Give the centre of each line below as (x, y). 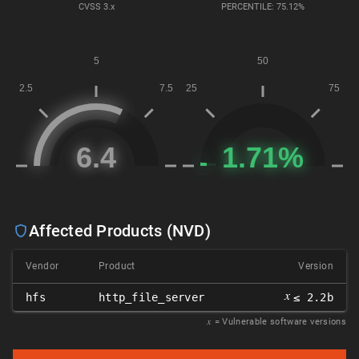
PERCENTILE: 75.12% (263, 7)
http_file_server (152, 297)
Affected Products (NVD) (120, 231)
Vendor (42, 266)
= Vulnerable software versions (280, 322)
